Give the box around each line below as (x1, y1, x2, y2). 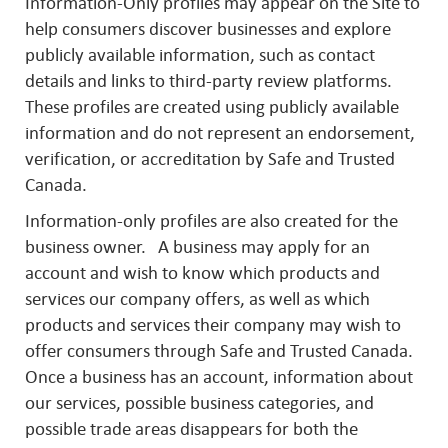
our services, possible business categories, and (25, 393, 374, 413)
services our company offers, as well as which (25, 289, 370, 309)
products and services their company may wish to (25, 315, 401, 335)
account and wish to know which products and (25, 263, 380, 283)
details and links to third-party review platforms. (25, 71, 392, 91)
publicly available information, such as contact (25, 45, 375, 65)
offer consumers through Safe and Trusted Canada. (25, 341, 413, 361)
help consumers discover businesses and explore (25, 19, 391, 39)
